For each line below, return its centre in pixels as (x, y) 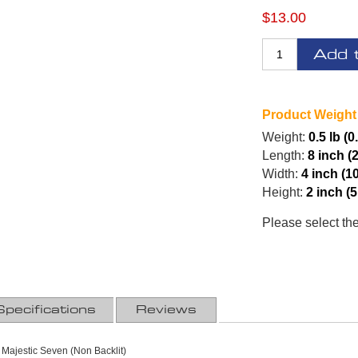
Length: (284, 156)
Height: (283, 193)
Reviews (166, 310)
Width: (280, 174)
